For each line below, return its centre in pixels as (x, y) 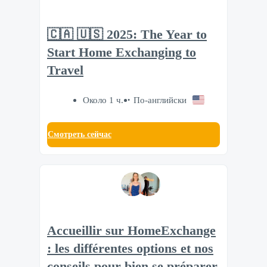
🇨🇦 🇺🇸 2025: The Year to (127, 34)
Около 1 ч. (103, 100)
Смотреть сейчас (80, 135)
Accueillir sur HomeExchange (131, 231)
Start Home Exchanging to (122, 52)
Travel (65, 70)
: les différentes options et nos (130, 249)
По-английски (160, 100)
